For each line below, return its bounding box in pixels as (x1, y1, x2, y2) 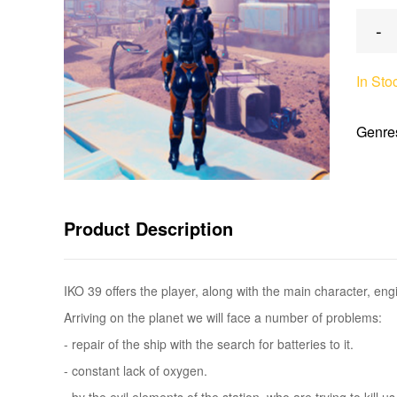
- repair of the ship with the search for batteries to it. (64, 335, 354, 353)
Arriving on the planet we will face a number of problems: (64, 308, 382, 326)
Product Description (64, 215, 233, 241)
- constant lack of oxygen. (64, 362, 207, 379)
